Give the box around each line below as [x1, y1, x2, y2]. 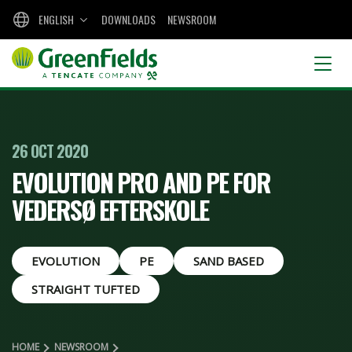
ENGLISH [38, 11, 74, 27]
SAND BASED [193, 253, 264, 269]
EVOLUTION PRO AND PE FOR [12, 163, 270, 200]
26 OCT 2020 [12, 139, 88, 163]
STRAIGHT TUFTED [31, 281, 140, 297]
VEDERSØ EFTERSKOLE [12, 191, 208, 228]
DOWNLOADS [101, 11, 156, 27]
